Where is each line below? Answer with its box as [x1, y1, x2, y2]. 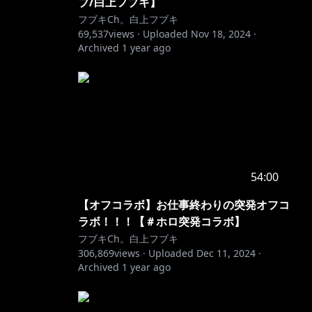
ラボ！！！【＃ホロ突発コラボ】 [78, 214, 245, 229]
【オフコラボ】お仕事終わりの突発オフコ [78, 197, 290, 212]
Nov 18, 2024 [191, 27, 251, 40]
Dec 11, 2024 [196, 247, 256, 260]
